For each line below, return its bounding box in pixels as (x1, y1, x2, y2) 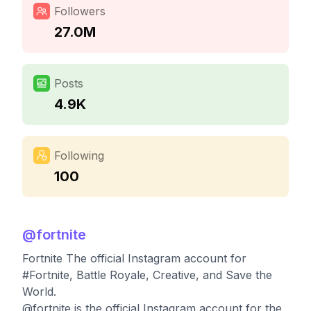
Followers (54, 4, 106, 18)
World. (22, 285, 56, 299)
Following (54, 149, 104, 162)
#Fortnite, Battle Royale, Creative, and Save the (22, 268, 272, 282)
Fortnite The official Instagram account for (22, 251, 246, 265)
